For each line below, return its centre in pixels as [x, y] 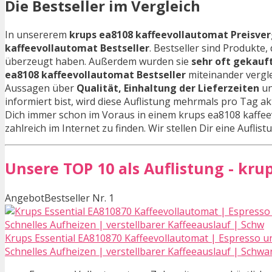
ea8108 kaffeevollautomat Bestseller [95, 74]
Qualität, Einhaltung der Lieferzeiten [168, 88]
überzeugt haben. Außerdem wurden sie [98, 61]
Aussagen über [41, 88]
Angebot [25, 198]
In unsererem [37, 34]
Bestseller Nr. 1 [79, 198]
